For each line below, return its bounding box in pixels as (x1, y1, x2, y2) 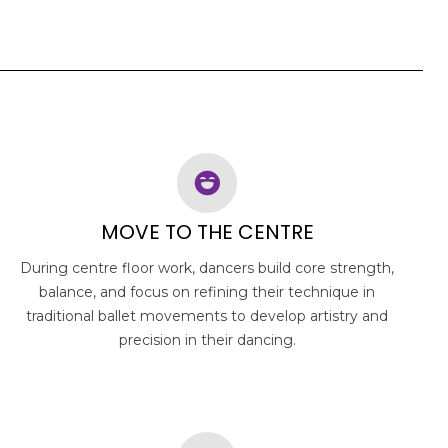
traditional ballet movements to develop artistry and (26, 306, 389, 325)
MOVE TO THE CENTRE (100, 217, 314, 246)
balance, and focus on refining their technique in (39, 282, 376, 301)
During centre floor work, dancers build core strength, (20, 258, 395, 277)
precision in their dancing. (118, 330, 296, 349)
